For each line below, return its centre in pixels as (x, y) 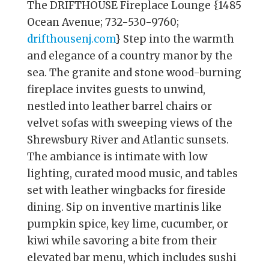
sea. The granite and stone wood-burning (134, 72)
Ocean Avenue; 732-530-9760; (103, 22)
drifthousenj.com (71, 39)
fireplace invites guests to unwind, (116, 89)
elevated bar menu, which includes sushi (131, 257)
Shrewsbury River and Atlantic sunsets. (128, 140)
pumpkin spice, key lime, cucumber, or (127, 224)
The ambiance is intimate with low (117, 156)
